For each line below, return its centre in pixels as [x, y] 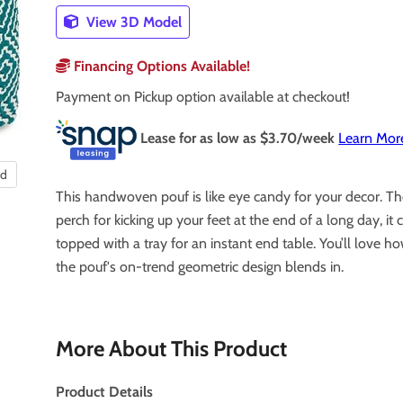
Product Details [105, 391]
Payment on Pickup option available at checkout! [203, 96]
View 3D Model [133, 22]
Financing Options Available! [161, 66]
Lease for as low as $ [205, 139]
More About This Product [172, 348]
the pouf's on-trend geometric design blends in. [200, 266]
